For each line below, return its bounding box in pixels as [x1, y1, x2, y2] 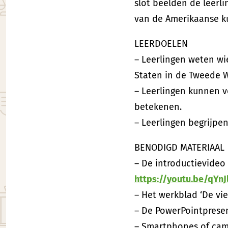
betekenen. [134, 101, 182, 112]
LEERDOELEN [134, 38, 188, 49]
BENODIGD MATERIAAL [134, 141, 224, 153]
